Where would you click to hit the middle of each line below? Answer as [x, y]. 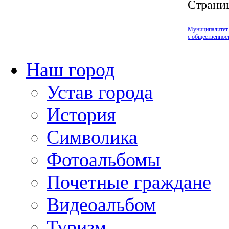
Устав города [100, 92]
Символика [92, 137]
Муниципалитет [208, 29]
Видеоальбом [101, 204]
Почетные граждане [129, 182]
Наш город [70, 70]
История [81, 114]
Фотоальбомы [104, 159]
